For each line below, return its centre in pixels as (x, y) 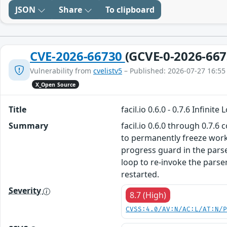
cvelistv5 (108, 71)
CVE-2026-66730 (78, 56)
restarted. (140, 175)
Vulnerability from (62, 71)
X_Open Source (55, 84)
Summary (28, 126)
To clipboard (130, 10)
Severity (26, 191)
